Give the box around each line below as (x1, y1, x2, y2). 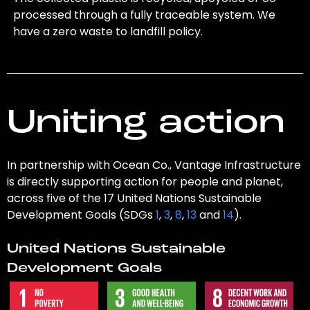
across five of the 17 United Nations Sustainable (6, 190, 262, 207)
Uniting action (6, 107, 284, 141)
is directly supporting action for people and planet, (6, 174, 283, 190)
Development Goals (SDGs (6, 207, 156, 224)
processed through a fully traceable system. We (13, 7, 276, 24)
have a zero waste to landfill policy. (13, 24, 203, 40)
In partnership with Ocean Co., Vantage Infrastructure (6, 157, 301, 174)
